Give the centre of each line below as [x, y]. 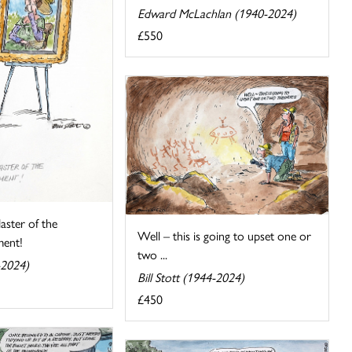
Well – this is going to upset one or [225, 235]
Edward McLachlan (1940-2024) [217, 13]
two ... [153, 254]
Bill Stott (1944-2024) [191, 277]
